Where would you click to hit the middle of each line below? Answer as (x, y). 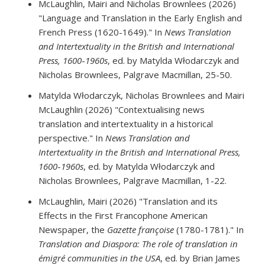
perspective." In (72, 138)
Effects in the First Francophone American (123, 216)
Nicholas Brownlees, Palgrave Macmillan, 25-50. (135, 75)
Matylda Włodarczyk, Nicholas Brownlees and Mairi (141, 96)
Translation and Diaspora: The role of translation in (138, 244)
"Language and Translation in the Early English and (140, 18)
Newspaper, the (73, 230)
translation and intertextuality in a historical (126, 124)
